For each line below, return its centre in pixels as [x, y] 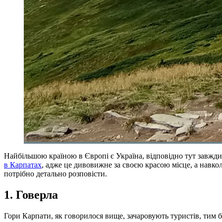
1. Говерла [31, 194]
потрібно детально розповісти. [55, 173]
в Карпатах [23, 165]
